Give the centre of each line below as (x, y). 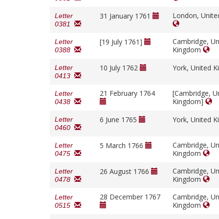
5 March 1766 (122, 146)
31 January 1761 (126, 16)
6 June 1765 (119, 120)
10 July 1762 (120, 68)
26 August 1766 (125, 172)
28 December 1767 (130, 197)
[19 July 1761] (122, 42)
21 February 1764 (127, 93)
